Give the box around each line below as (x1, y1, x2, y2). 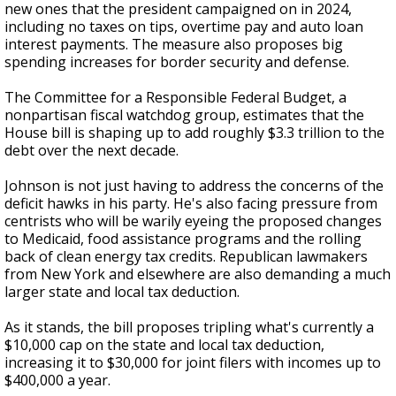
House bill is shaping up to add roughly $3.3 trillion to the (4, 123, 385, 142)
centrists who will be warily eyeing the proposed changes (4, 211, 382, 231)
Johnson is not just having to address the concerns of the (4, 176, 384, 195)
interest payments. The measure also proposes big (4, 34, 343, 54)
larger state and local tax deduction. (4, 282, 240, 301)
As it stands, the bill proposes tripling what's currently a (4, 317, 374, 337)
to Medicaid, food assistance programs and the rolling (4, 229, 362, 248)
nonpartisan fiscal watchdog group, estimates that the (4, 105, 364, 125)
